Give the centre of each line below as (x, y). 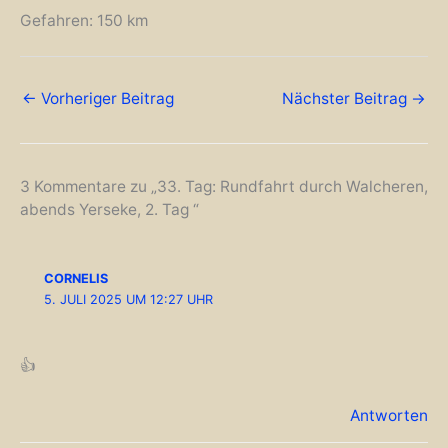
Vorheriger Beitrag (105, 98)
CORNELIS (76, 278)
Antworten (389, 415)
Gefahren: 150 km (84, 21)
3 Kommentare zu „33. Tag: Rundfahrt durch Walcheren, (224, 187)
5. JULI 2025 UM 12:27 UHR (129, 299)
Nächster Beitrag (346, 98)
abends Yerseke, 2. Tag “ (109, 210)
